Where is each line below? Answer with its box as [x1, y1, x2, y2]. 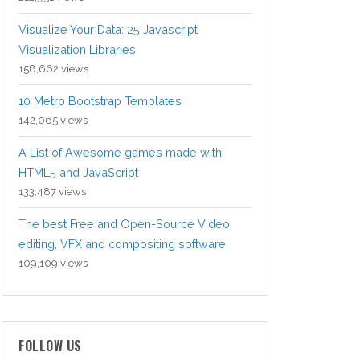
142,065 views [18, 114, 88, 127]
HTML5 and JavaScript [18, 166, 138, 180]
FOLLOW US [18, 336, 82, 356]
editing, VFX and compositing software [18, 237, 226, 252]
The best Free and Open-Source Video [18, 217, 230, 231]
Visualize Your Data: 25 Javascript [18, 22, 198, 37]
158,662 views [18, 63, 88, 76]
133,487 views [18, 186, 86, 198]
